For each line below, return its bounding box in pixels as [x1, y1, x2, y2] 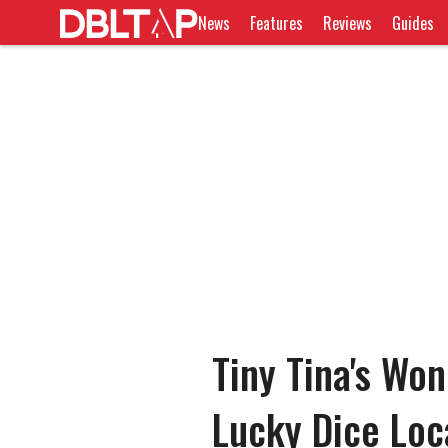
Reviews [323, 10, 373, 35]
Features [250, 10, 304, 35]
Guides [392, 10, 435, 35]
